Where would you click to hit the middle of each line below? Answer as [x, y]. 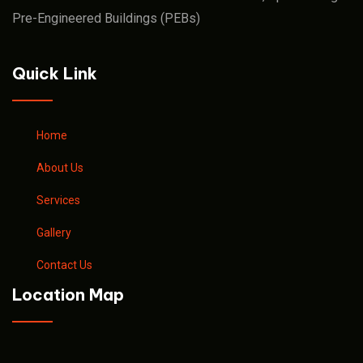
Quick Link [55, 74]
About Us [60, 168]
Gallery [54, 233]
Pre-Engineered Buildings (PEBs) [106, 19]
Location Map [68, 295]
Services [58, 201]
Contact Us [64, 265]
